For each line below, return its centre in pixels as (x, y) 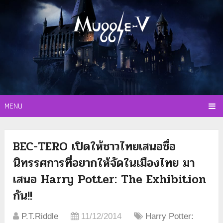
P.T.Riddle (40, 217)
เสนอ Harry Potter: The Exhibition (110, 180)
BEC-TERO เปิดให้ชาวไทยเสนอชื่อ (95, 147)
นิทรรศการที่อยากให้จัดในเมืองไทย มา (104, 163)
